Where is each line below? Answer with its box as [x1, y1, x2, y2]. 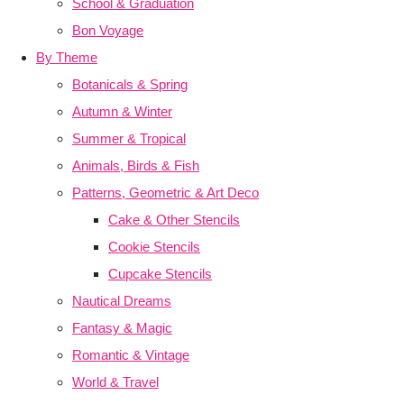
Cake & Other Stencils [108, 212, 240, 228]
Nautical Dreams [72, 293, 171, 309]
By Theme [36, 50, 97, 66]
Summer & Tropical [72, 131, 186, 147]
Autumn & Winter [72, 104, 172, 120]
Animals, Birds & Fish [72, 158, 199, 174]
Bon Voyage [72, 23, 143, 39]
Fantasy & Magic [72, 320, 172, 336]
